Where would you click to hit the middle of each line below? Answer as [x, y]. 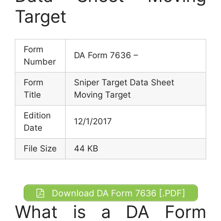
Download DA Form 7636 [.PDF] [117, 193]
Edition [37, 116]
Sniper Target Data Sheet [124, 83]
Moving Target [102, 95]
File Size [40, 149]
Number [40, 62]
